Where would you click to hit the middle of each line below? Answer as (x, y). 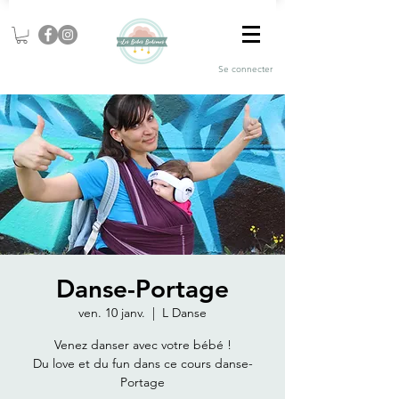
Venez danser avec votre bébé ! (142, 345)
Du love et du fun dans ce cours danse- (142, 364)
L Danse (184, 313)
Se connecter (245, 69)
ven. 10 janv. (112, 313)
